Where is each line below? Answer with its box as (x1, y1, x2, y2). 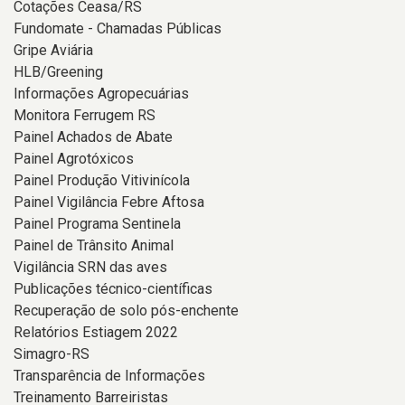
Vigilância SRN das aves (14, 259, 167, 276)
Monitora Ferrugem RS (14, 107, 155, 124)
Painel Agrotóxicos (14, 150, 134, 167)
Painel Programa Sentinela (14, 215, 181, 232)
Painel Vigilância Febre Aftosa (14, 193, 204, 211)
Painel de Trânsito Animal (14, 237, 174, 254)
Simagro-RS (14, 345, 89, 363)
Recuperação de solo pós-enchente (14, 302, 239, 319)
